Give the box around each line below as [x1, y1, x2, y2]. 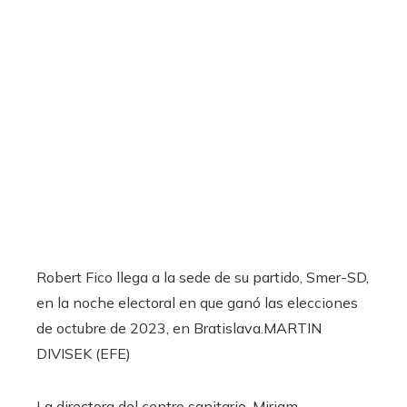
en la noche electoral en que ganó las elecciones [36, 293, 358, 313]
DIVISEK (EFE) [36, 344, 131, 363]
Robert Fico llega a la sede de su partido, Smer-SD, [36, 268, 369, 287]
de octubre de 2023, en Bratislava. [36, 319, 263, 338]
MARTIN [263, 319, 322, 338]
